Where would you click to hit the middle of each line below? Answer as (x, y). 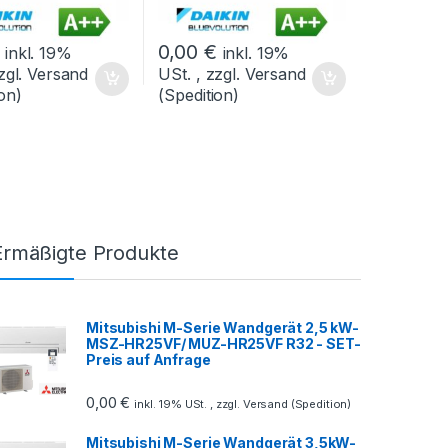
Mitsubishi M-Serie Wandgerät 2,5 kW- (222, 327)
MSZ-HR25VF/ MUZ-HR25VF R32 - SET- (223, 343)
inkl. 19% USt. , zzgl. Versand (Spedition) (243, 404)
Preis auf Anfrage (148, 359)
